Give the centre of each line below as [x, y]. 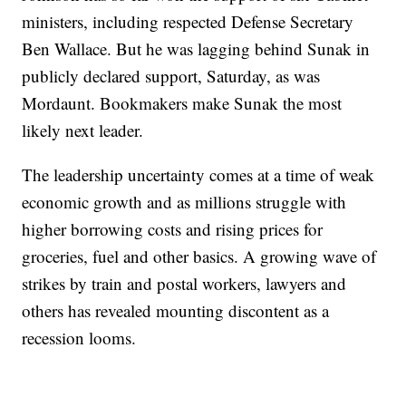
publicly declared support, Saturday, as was [171, 75]
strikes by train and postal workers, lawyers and [184, 283]
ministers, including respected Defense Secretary [188, 21]
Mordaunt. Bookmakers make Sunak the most [182, 102]
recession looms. [79, 337]
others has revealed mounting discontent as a [176, 310]
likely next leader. [83, 130]
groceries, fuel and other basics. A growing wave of [199, 256]
